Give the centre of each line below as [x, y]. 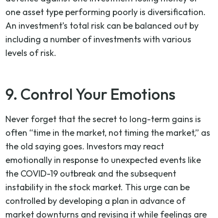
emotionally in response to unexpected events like [103, 160]
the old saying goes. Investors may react [85, 146]
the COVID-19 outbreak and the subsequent [91, 173]
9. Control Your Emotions [91, 94]
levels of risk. [31, 53]
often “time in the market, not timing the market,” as [108, 132]
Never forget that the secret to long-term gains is [103, 119]
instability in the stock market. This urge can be [98, 187]
